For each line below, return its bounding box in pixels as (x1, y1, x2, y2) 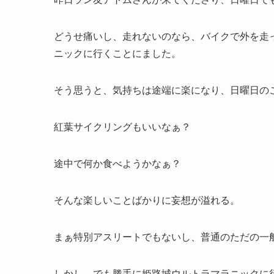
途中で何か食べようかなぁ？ (54, 158, 181, 169)
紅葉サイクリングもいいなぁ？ (54, 122, 191, 133)
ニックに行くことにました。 (54, 48, 181, 59)
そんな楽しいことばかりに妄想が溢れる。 (54, 195, 240, 206)
